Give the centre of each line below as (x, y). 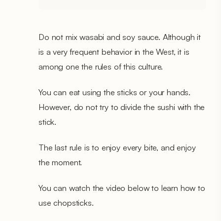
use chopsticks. (66, 202)
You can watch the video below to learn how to (122, 187)
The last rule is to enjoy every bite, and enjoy (117, 147)
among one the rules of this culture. (101, 66)
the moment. (60, 162)
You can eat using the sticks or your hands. (115, 92)
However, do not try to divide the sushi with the (122, 107)
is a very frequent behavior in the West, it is (114, 51)
